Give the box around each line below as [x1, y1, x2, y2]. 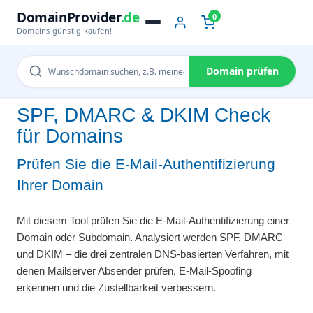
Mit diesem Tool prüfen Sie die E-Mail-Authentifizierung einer [17, 214, 289, 226]
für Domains [17, 125, 123, 147]
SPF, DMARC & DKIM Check [17, 104, 270, 126]
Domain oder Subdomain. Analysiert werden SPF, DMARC [17, 231, 283, 243]
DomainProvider [17, 8, 121, 27]
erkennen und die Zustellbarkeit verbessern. [17, 281, 216, 293]
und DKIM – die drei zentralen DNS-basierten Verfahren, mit [17, 247, 289, 260]
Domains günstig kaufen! [17, 24, 112, 36]
